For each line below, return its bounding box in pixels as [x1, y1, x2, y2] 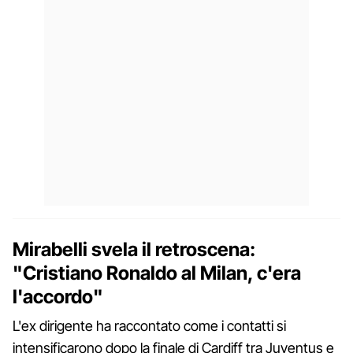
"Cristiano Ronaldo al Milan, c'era [13, 262, 301, 285]
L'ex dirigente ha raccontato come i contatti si [13, 318, 286, 335]
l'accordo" [13, 285, 103, 309]
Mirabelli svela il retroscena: [13, 238, 255, 262]
